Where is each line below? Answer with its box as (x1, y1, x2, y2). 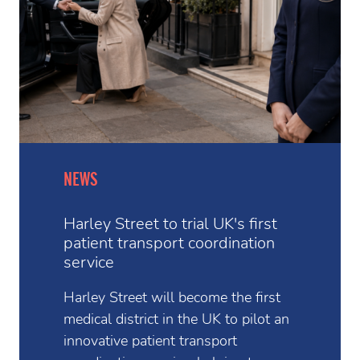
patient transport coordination (63, 232, 275, 254)
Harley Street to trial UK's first (63, 213, 277, 235)
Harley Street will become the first (63, 288, 280, 307)
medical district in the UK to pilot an (63, 309, 289, 329)
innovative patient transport (63, 331, 237, 350)
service (63, 252, 114, 273)
